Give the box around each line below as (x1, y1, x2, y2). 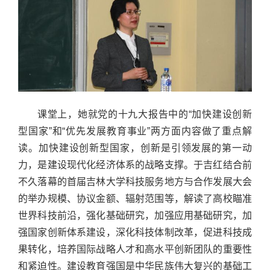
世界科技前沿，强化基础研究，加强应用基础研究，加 (18, 210, 252, 221)
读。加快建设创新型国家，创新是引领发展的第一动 (18, 143, 252, 154)
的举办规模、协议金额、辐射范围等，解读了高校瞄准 (18, 193, 252, 204)
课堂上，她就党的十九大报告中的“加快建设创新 (37, 109, 252, 120)
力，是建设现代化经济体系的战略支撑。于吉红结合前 (18, 160, 252, 171)
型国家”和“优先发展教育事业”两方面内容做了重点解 (18, 126, 252, 137)
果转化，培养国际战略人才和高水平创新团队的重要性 (18, 244, 252, 255)
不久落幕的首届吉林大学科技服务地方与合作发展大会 (18, 177, 252, 187)
